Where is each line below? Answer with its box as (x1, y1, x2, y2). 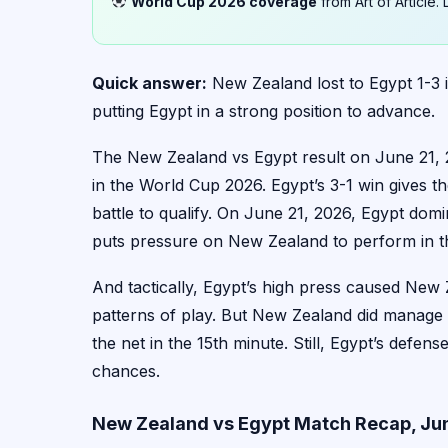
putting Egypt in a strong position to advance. (92, 100, 435, 121)
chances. (92, 360, 160, 381)
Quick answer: (92, 72, 207, 93)
